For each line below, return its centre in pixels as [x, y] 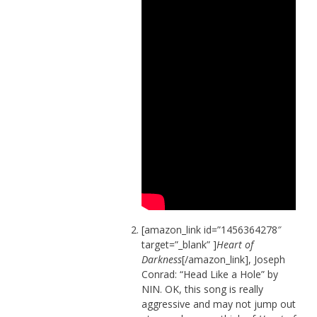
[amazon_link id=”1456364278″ [211, 229]
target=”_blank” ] [179, 244]
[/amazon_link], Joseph [233, 259]
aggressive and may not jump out [218, 304]
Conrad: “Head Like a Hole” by [209, 274]
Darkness [161, 259]
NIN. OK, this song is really [202, 289]
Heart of [235, 244]
